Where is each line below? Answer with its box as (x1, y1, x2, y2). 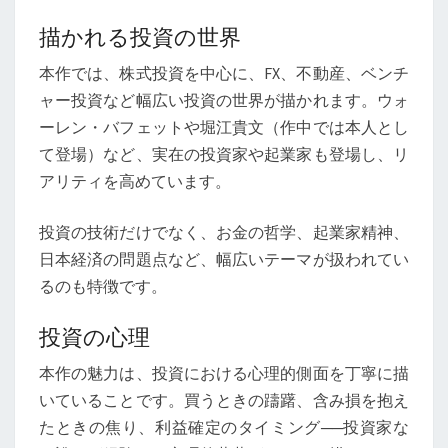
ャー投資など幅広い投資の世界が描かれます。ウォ (39, 90, 409, 110)
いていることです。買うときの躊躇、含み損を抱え (39, 390, 409, 410)
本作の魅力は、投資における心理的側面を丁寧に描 (39, 363, 409, 383)
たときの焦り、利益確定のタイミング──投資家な (39, 417, 409, 437)
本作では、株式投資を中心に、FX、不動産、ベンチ (39, 63, 409, 83)
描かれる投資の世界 (39, 23, 241, 50)
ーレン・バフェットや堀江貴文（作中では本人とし (39, 117, 409, 137)
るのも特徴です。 (39, 276, 167, 296)
